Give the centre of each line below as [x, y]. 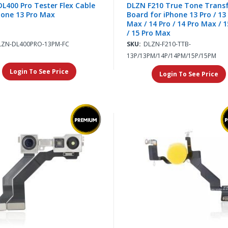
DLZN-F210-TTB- [167, 44]
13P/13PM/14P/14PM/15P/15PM [171, 56]
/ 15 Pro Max [148, 33]
